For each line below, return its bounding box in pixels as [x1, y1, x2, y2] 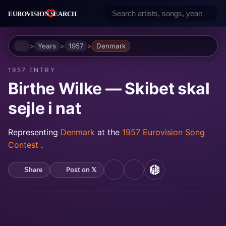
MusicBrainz [153, 168, 205, 180]
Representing [8, 127, 61, 138]
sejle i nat [8, 98, 81, 119]
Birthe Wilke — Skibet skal [8, 79, 210, 99]
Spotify [133, 168, 163, 180]
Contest [8, 140, 41, 150]
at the [97, 127, 122, 138]
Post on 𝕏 [66, 165, 96, 174]
